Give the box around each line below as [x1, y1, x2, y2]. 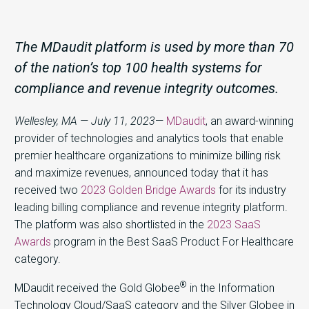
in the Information [187, 281, 275, 295]
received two [14, 183, 81, 197]
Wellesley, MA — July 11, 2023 [14, 114, 155, 128]
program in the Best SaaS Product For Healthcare [54, 235, 294, 248]
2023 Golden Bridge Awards [81, 183, 216, 197]
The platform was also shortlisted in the [14, 217, 207, 231]
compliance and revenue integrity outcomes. [14, 79, 279, 97]
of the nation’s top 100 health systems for [14, 59, 262, 76]
